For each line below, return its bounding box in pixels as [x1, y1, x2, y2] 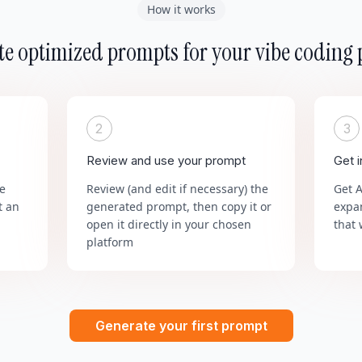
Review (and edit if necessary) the [86, 181, 268, 196]
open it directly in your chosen [86, 217, 251, 232]
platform [86, 234, 133, 250]
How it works [146, 2, 216, 17]
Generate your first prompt [95, 318, 267, 334]
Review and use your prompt [86, 154, 246, 168]
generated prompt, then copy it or [86, 199, 271, 214]
